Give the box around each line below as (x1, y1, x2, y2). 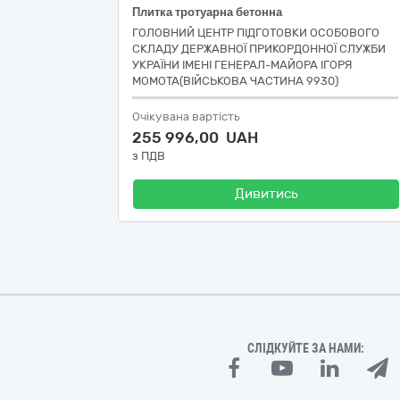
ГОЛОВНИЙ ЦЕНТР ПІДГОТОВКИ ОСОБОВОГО (132, 26, 379, 39)
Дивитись (234, 186, 298, 202)
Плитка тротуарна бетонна (132, 5, 282, 19)
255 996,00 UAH (132, 129, 258, 146)
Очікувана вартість (132, 110, 240, 123)
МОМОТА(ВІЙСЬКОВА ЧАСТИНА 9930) (132, 74, 338, 87)
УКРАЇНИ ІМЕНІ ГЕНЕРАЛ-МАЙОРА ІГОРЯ (132, 58, 352, 71)
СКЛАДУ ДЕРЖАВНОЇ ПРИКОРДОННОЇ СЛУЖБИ (132, 42, 386, 55)
